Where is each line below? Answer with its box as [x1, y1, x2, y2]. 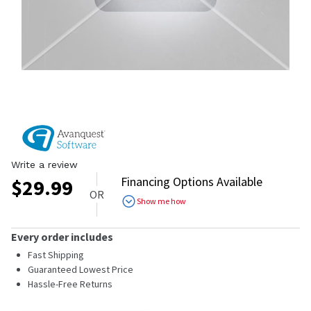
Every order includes [11, 229, 113, 244]
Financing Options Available [121, 173, 262, 190]
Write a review [11, 158, 78, 170]
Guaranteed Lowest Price [28, 262, 133, 276]
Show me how [137, 195, 186, 206]
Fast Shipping [28, 248, 84, 261]
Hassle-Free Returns [28, 277, 112, 290]
